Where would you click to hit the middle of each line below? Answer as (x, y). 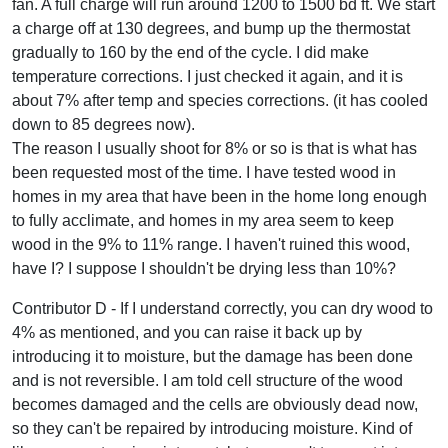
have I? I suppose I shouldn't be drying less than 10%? (204, 268)
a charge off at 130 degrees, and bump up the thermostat (211, 28)
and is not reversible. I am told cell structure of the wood (207, 380)
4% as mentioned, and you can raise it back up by (187, 332)
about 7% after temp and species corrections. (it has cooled (220, 100)
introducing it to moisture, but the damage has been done (212, 356)
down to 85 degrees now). (103, 124)
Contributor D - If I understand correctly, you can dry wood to (222, 308)
